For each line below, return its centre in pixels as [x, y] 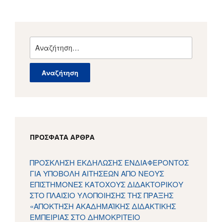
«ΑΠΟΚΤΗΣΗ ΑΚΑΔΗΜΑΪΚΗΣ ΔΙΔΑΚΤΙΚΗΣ [103, 206]
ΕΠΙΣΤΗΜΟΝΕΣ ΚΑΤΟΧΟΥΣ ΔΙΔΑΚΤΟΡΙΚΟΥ [107, 184]
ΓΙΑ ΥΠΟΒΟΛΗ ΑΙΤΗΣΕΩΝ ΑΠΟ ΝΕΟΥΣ [97, 173]
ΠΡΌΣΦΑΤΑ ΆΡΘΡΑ [62, 137]
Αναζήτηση [51, 42]
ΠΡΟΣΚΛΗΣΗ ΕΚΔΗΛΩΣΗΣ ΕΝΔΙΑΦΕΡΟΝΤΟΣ [109, 162]
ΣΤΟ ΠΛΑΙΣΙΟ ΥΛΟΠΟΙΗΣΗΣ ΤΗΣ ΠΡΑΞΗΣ [102, 195]
